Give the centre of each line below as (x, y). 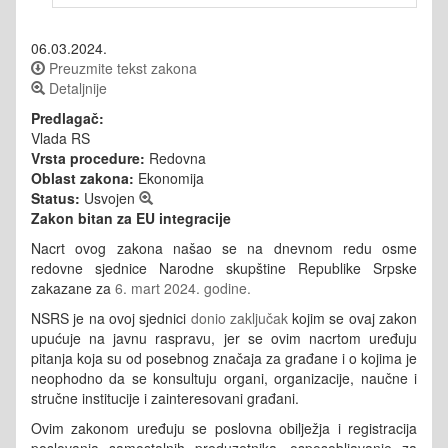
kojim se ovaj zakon (352, 317)
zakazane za (73, 287)
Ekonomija (169, 177)
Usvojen (109, 197)
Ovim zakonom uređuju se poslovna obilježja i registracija (224, 427)
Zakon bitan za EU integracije (131, 217)
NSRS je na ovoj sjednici (111, 317)
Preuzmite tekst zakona (121, 67)
